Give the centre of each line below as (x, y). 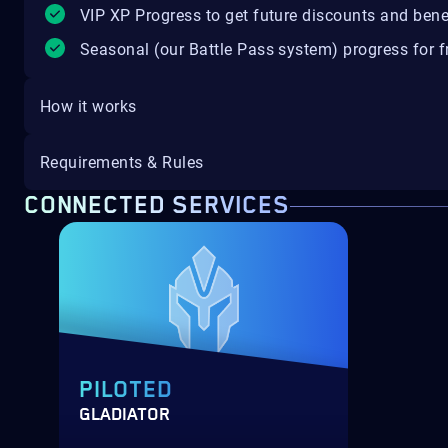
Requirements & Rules (122, 162)
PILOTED (126, 390)
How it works (88, 106)
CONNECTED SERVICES (157, 206)
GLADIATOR (124, 415)
